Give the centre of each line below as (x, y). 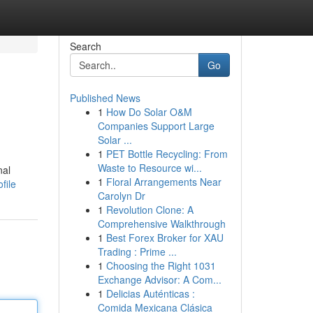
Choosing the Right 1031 (161, 265)
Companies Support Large (156, 126)
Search (85, 46)
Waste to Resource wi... (150, 168)
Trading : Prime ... (137, 252)
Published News (105, 98)
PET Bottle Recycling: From (167, 154)
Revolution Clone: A (150, 210)
